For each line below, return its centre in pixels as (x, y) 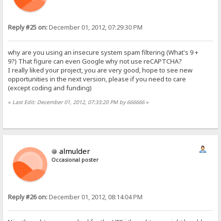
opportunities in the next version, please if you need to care (97, 79)
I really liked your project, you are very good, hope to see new (100, 70)
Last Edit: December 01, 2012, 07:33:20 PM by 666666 (79, 102)
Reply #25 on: (28, 27)
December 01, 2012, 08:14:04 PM (95, 197)
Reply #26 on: (28, 197)
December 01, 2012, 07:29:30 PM (95, 27)
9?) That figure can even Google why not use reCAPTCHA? (95, 61)
